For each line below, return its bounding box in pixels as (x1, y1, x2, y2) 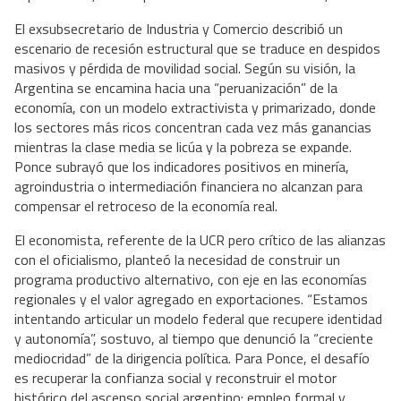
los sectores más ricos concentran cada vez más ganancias (14, 116, 371, 139)
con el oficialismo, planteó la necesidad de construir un (14, 249, 340, 271)
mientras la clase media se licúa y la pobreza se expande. (14, 136, 352, 158)
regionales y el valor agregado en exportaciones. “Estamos (14, 288, 368, 311)
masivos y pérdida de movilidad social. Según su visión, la (14, 57, 355, 80)
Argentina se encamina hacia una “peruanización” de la (14, 77, 337, 99)
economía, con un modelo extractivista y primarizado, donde (14, 97, 376, 119)
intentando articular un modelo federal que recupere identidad (14, 308, 382, 330)
